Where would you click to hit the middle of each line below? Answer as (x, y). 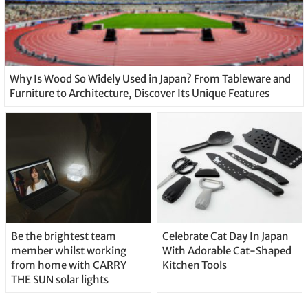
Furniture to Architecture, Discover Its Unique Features (139, 93)
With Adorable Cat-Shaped (227, 251)
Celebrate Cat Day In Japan (225, 236)
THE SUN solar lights (59, 280)
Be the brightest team (63, 236)
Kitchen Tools (194, 265)
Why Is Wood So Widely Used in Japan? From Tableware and (150, 78)
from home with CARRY (68, 265)
